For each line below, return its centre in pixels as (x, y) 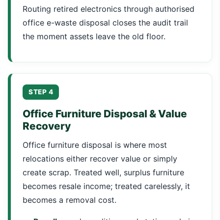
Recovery (47, 126)
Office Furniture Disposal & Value (105, 114)
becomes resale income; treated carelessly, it (106, 186)
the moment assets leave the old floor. (94, 36)
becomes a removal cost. (69, 200)
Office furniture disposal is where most (95, 145)
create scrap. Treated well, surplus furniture (103, 172)
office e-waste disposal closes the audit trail (105, 23)
